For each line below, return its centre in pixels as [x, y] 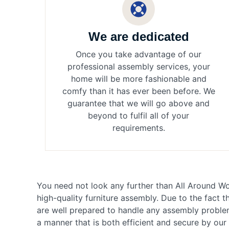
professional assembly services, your [139, 67]
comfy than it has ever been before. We [139, 91]
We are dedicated [139, 37]
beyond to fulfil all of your [139, 116]
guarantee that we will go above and [139, 104]
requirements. [139, 128]
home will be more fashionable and [139, 79]
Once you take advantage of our [139, 54]
